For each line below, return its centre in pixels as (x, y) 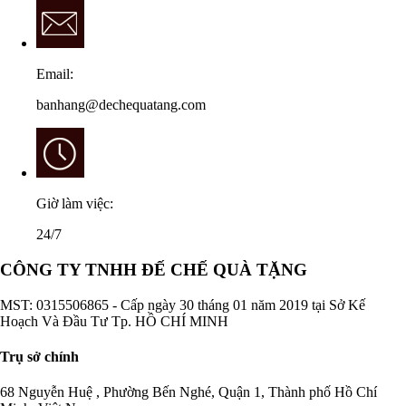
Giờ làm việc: (75, 204)
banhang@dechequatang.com (121, 105)
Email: (55, 74)
